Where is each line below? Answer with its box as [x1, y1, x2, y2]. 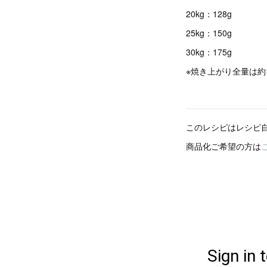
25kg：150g [186, 27, 232, 39]
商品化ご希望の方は [186, 140, 261, 152]
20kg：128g [186, 8, 232, 20]
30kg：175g [186, 46, 232, 58]
